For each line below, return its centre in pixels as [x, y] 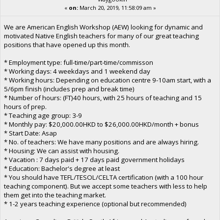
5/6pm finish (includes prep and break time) [69, 89]
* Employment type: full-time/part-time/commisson [78, 62]
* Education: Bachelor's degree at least [62, 168]
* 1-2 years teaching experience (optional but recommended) [95, 204]
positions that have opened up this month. [67, 44]
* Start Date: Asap [30, 133]
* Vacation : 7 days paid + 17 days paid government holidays [94, 159]
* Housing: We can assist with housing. [61, 151]
